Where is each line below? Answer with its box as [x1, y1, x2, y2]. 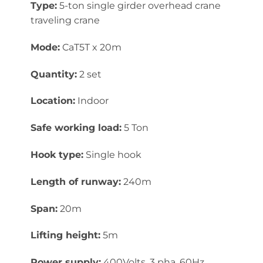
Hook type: [30, 149, 83, 160]
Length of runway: [30, 176, 121, 187]
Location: [30, 95, 75, 107]
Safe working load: [30, 122, 122, 134]
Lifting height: [30, 230, 100, 241]
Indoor [75, 95, 109, 107]
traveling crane [30, 14, 100, 26]
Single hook [83, 149, 141, 160]
